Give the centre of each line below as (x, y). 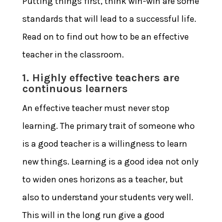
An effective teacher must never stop (96, 108)
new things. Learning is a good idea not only (110, 161)
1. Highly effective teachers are (101, 78)
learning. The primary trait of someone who (108, 126)
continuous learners (75, 88)
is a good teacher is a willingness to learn (105, 143)
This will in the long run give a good (93, 215)
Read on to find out (61, 36)
